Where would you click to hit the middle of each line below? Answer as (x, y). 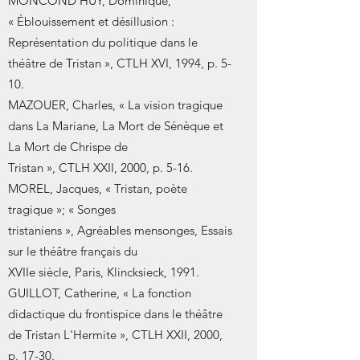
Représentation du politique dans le (103, 42)
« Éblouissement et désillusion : (91, 21)
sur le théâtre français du (73, 251)
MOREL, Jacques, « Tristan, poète (98, 188)
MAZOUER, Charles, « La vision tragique (115, 105)
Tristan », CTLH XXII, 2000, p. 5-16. (100, 168)
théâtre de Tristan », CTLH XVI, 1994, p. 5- (120, 63)
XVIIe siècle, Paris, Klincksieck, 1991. (104, 272)
